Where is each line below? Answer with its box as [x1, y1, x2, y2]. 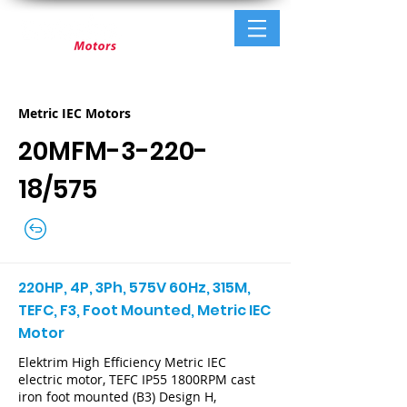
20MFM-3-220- [18, 134, 208, 169]
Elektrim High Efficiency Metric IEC [18, 353, 226, 371]
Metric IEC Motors [18, 104, 131, 122]
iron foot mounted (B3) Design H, [18, 388, 216, 405]
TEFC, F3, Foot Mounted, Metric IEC [18, 300, 271, 321]
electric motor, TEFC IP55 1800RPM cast [18, 371, 255, 388]
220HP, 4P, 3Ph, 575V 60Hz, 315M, [18, 277, 251, 298]
